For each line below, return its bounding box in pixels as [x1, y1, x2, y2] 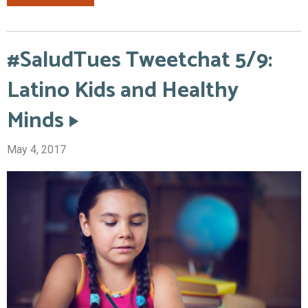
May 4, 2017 [7, 142, 66, 156]
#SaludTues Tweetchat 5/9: [7, 42, 272, 78]
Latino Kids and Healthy [7, 72, 239, 109]
